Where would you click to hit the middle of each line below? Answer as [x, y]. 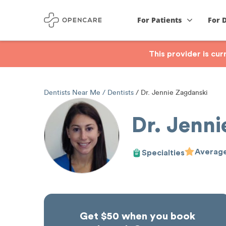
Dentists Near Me [73, 93]
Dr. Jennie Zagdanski [173, 93]
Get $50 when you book [137, 216]
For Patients [160, 20]
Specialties [163, 153]
